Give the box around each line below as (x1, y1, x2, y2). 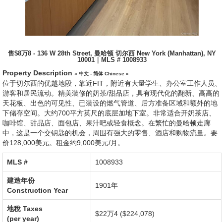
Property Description (2, 69, 74, 77)
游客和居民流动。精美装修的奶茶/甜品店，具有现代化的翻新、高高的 (2, 89, 220, 97)
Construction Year (7, 186, 68, 194)
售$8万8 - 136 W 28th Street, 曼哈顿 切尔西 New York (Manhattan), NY (8, 50, 216, 57)
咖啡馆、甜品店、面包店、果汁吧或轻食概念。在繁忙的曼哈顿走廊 (2, 119, 211, 127)
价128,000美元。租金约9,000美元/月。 (2, 139, 124, 147)
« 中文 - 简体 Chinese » (74, 71, 129, 76)
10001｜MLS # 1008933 (77, 56, 147, 63)
